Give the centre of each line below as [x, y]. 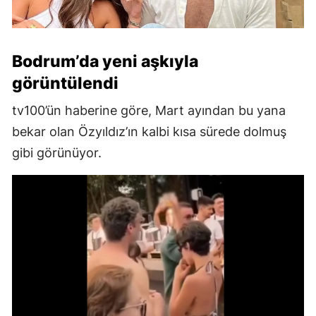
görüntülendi [65, 83]
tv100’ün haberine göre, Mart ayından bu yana [149, 110]
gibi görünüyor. [57, 152]
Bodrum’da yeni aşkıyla [105, 61]
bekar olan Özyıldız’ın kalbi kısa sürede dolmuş [149, 131]
